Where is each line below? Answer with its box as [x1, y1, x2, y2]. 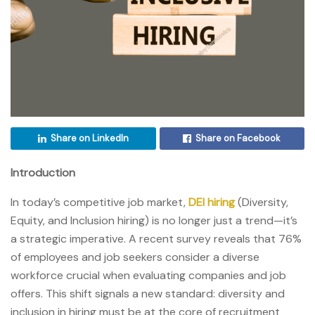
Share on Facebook [195, 131, 281, 144]
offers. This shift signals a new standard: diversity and [11, 285, 285, 301]
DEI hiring [188, 194, 235, 210]
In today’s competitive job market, [11, 194, 188, 210]
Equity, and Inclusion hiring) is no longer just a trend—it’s [11, 212, 297, 228]
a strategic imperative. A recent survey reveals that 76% [11, 231, 302, 246]
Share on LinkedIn [50, 131, 129, 144]
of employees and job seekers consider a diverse [11, 249, 259, 264]
